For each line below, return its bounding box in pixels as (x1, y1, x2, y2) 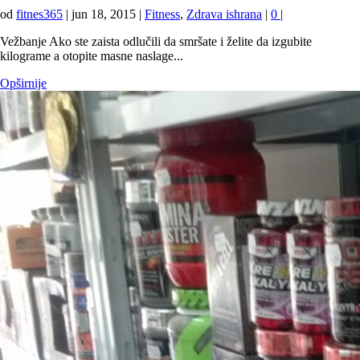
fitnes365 (16, 7, 63, 22)
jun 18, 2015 (72, 7, 136, 22)
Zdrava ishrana (186, 7, 262, 22)
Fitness (145, 7, 180, 22)
